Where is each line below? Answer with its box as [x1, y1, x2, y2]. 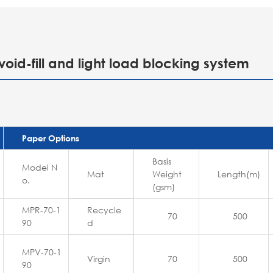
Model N [22, 161, 57, 174]
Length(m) [218, 168, 260, 180]
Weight [152, 168, 182, 180]
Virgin [87, 253, 110, 265]
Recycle [87, 204, 121, 216]
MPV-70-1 [22, 246, 62, 258]
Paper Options [22, 133, 79, 144]
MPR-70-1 [22, 204, 61, 216]
